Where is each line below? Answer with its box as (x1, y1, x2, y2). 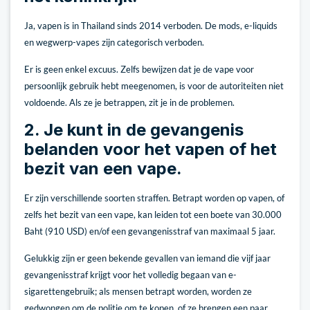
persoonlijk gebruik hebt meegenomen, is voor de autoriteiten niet (24, 80, 284, 91)
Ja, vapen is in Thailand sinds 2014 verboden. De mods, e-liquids (24, 20, 277, 32)
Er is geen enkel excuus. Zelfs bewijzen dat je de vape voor (24, 63, 254, 75)
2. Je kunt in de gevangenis (24, 120, 244, 140)
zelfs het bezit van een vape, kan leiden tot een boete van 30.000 (24, 209, 282, 221)
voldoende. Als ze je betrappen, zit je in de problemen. (24, 96, 237, 108)
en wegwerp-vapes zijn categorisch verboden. (24, 37, 206, 48)
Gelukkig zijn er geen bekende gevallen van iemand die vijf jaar (24, 252, 271, 264)
